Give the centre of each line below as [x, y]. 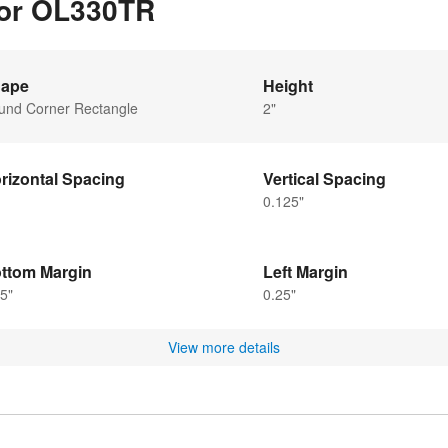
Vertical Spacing [324, 178]
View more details [224, 346]
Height [288, 85]
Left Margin [305, 271]
